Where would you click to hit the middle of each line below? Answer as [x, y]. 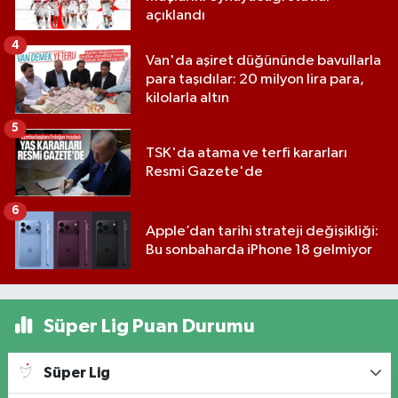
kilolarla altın [187, 98]
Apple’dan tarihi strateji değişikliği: [262, 231]
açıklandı [175, 15]
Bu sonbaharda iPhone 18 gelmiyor [259, 250]
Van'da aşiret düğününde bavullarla [263, 60]
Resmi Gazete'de [204, 172]
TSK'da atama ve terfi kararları [247, 154]
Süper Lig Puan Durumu [147, 326]
